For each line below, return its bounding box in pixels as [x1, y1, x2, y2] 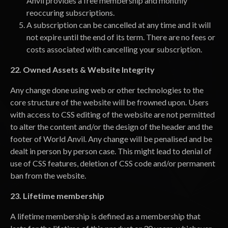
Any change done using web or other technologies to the [10, 85, 204, 95]
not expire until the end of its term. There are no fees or [26, 32, 215, 42]
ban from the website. [10, 170, 86, 180]
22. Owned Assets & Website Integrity [10, 65, 155, 74]
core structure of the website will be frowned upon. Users [10, 97, 209, 107]
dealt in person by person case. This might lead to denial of [10, 146, 212, 156]
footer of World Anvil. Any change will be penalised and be [10, 134, 212, 144]
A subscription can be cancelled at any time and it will [26, 20, 211, 30]
